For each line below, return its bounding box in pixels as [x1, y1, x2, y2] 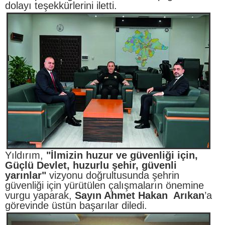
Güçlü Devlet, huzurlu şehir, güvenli [5, 160, 177, 171]
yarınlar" [5, 170, 49, 181]
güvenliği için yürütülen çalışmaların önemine [5, 180, 204, 191]
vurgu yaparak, [5, 190, 75, 201]
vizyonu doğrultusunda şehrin [49, 170, 179, 181]
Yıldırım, [5, 150, 46, 161]
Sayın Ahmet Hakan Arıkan [75, 190, 204, 201]
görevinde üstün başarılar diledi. [5, 200, 147, 211]
